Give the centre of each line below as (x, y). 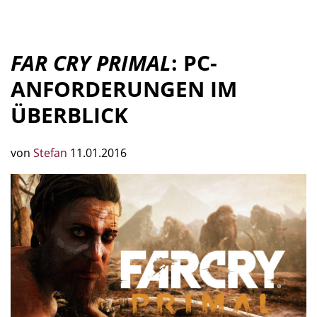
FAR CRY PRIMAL (91, 63)
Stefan (52, 153)
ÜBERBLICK (69, 115)
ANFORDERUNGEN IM (124, 89)
